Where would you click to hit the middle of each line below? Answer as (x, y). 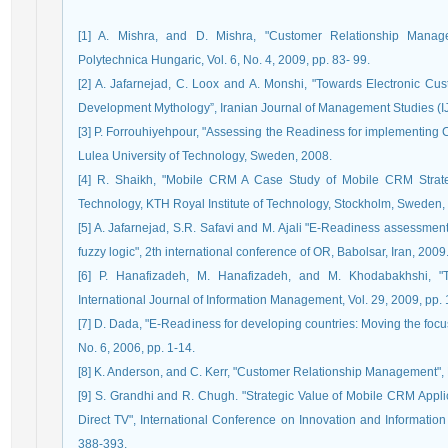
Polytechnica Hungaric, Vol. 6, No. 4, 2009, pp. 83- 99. (224, 60)
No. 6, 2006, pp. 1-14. (136, 348)
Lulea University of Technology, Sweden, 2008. (205, 156)
